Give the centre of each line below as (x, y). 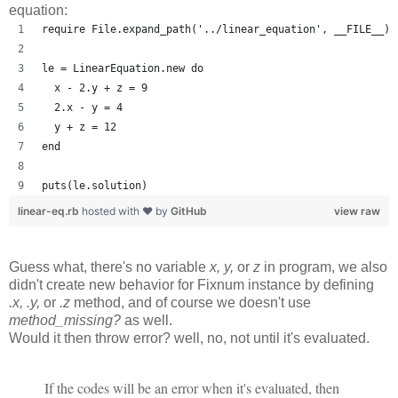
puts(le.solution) (95, 185)
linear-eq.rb (50, 211)
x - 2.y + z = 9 (95, 88)
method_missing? (65, 320)
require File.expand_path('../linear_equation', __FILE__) (216, 29)
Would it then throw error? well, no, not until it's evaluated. (189, 338)
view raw (357, 211)
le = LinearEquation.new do (123, 68)
